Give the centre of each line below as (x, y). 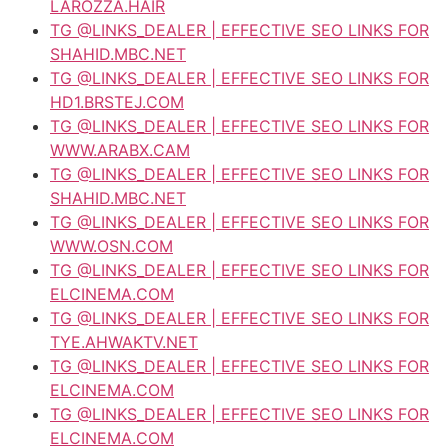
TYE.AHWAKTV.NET (124, 341)
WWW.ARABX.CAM (120, 149)
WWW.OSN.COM (111, 245)
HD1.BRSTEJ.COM (117, 101)
